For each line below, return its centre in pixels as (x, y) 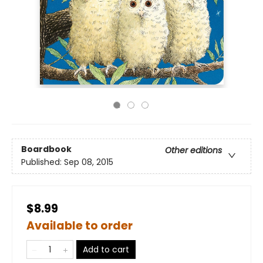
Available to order (80, 226)
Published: (43, 162)
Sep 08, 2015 (89, 162)
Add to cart (106, 249)
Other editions (193, 151)
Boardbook (46, 149)
